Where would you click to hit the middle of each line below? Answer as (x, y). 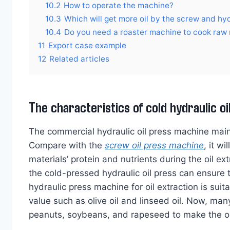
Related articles (79, 59)
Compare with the (67, 146)
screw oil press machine (154, 146)
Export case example (87, 46)
